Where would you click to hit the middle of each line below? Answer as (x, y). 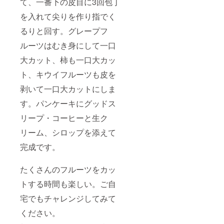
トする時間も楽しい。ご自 (68, 183)
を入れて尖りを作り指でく (68, 16)
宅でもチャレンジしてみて (68, 198)
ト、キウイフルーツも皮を (68, 74)
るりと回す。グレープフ (64, 30)
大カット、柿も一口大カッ (68, 59)
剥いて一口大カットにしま (68, 88)
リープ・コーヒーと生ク (64, 117)
